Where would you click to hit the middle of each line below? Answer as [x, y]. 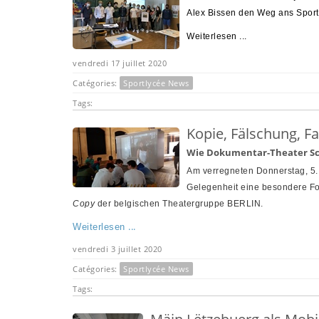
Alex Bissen [211, 12]
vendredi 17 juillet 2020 [120, 63]
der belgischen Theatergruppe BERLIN [178, 203]
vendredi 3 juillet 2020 [117, 249]
